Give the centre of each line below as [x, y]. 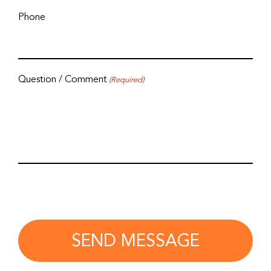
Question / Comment [63, 80]
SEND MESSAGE [135, 241]
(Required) [127, 80]
